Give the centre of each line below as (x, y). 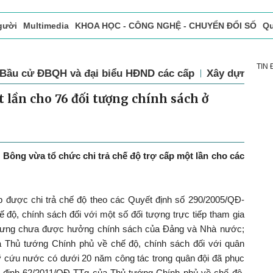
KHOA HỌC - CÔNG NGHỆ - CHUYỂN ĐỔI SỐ (166, 26)
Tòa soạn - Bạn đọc (83, 51)
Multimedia (46, 26)
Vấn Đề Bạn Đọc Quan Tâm (186, 51)
